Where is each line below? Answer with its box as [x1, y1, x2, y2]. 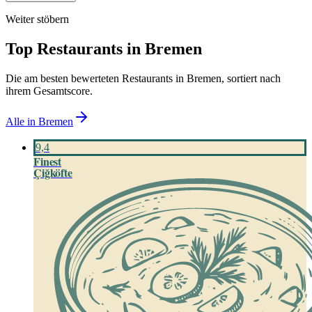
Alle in [6, 115, 38, 127]
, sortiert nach [221, 72, 281, 84]
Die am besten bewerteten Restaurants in [6, 72, 187, 84]
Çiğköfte [33, 164, 72, 180]
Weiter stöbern [6, 13, 69, 25]
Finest [33, 153, 62, 169]
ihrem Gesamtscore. [6, 84, 93, 97]
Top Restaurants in [6, 39, 145, 58]
